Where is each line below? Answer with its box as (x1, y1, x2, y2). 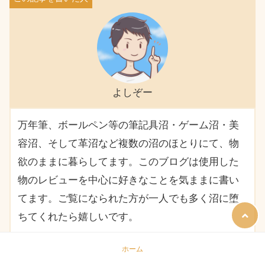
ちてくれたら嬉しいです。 (18, 211, 138, 222)
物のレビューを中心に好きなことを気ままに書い (18, 174, 239, 186)
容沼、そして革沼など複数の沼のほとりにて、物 (18, 137, 239, 149)
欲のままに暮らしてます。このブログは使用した (18, 156, 239, 167)
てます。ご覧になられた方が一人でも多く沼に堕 (18, 192, 239, 204)
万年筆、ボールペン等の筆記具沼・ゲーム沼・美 (18, 119, 239, 131)
